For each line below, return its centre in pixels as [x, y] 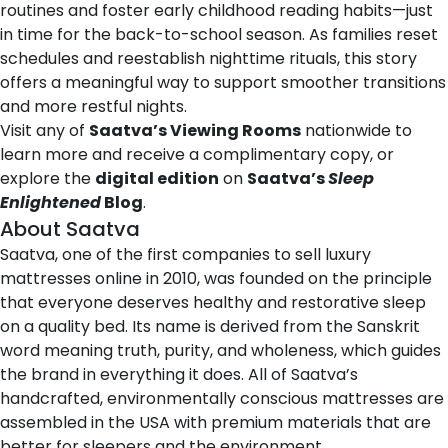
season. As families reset [340, 34]
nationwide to [356, 130]
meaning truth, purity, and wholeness [189, 350]
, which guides [387, 350]
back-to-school [178, 34]
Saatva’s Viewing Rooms [195, 130]
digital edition [157, 178]
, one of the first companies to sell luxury [213, 254]
